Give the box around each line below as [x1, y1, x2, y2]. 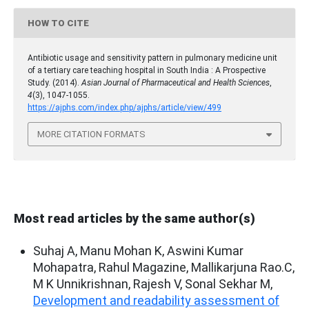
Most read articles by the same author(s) [14, 210, 255, 226]
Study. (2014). [28, 78, 81, 88]
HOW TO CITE [28, 17, 89, 28]
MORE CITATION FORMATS [37, 129, 146, 139]
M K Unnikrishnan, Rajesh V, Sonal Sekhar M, [33, 276, 272, 291]
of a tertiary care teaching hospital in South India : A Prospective [28, 66, 266, 76]
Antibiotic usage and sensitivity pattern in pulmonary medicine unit [28, 53, 277, 63]
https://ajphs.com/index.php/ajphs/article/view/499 [28, 103, 221, 113]
